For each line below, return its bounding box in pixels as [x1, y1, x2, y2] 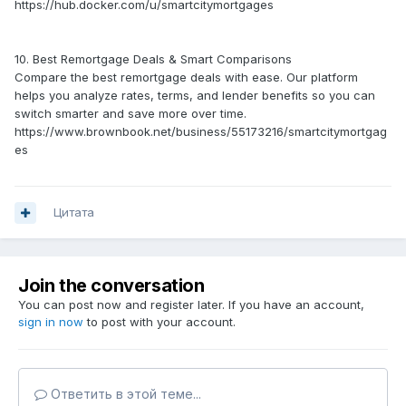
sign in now [18, 314, 83, 330]
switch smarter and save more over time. [14, 106, 246, 121]
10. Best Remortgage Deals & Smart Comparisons [14, 52, 292, 67]
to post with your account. [83, 314, 236, 330]
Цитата [53, 205, 94, 220]
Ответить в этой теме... [47, 386, 201, 402]
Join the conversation [18, 275, 205, 297]
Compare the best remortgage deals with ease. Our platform [14, 70, 358, 85]
